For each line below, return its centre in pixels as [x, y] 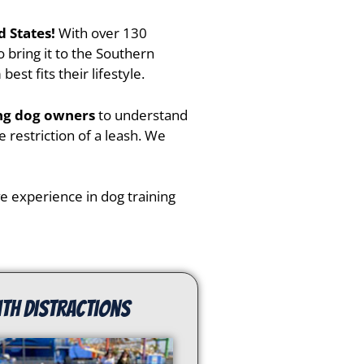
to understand [141, 115]
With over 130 [103, 33]
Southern [125, 54]
